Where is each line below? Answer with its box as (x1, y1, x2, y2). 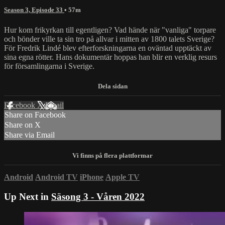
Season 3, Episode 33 (4, 6, 64, 14)
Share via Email (5, 131, 55, 139)
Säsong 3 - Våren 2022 (51, 191, 145, 202)
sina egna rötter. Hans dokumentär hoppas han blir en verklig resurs (4, 52, 217, 61)
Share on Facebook (5, 110, 66, 119)
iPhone (80, 173, 103, 182)
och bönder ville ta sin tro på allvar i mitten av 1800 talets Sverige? (4, 34, 214, 43)
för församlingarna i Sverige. (4, 61, 94, 70)
